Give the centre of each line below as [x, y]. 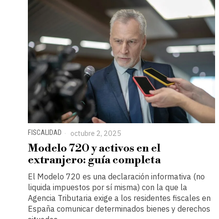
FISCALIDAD [45, 132]
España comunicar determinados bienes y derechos [119, 208]
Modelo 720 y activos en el [94, 148]
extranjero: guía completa [94, 160]
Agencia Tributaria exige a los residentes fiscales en [119, 198]
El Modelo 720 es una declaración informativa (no [116, 176]
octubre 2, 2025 [95, 133]
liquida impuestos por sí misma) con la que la [108, 187]
